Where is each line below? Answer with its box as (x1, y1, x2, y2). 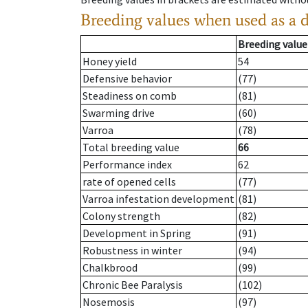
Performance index (82, 157, 172, 172)
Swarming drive (82, 106, 155, 120)
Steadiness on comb (82, 89, 177, 103)
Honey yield (82, 54, 137, 69)
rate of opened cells (82, 175, 176, 189)
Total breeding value (82, 140, 179, 155)
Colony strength (82, 209, 160, 223)
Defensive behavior (82, 71, 172, 86)
